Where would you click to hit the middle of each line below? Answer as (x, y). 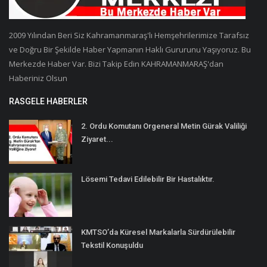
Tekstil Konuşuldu (112, 245)
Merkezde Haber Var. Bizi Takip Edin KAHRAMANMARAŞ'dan (116, 63)
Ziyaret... (97, 139)
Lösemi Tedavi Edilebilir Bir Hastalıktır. (148, 179)
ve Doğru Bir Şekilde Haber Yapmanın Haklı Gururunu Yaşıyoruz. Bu (130, 49)
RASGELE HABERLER (48, 101)
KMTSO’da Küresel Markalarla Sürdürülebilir (158, 232)
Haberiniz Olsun (38, 78)
